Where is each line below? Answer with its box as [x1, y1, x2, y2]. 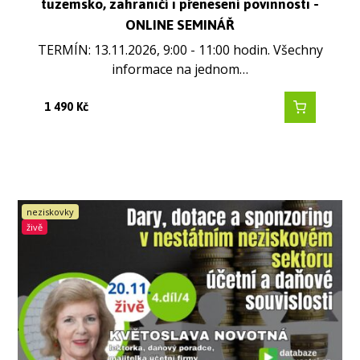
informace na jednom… [112, 60, 248, 79]
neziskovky [27, 206, 75, 219]
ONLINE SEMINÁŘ [125, 10, 235, 39]
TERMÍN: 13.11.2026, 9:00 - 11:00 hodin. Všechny [37, 41, 323, 59]
